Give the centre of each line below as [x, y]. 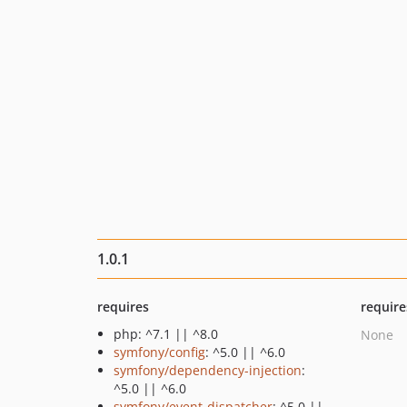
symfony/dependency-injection [208, 370]
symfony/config [159, 352]
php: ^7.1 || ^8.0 [166, 334]
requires [123, 307]
